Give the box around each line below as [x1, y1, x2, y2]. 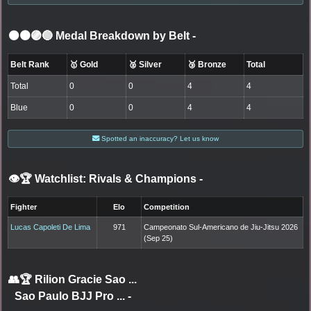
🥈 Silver [128, 59, 162, 69]
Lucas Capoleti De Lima [10, 222, 91, 231]
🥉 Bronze [187, 59, 227, 69]
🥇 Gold [69, 59, 99, 69]
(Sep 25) [144, 233, 174, 242]
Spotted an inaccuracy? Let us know [99, 134, 219, 142]
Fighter [10, 202, 37, 211]
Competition [144, 202, 190, 211]
